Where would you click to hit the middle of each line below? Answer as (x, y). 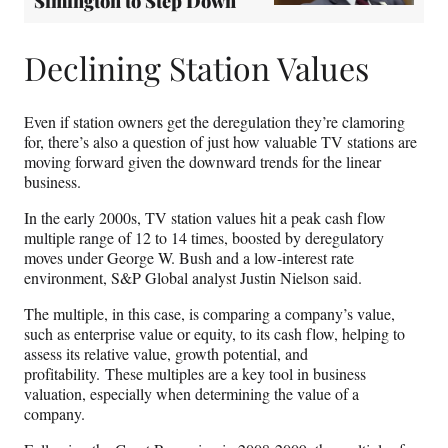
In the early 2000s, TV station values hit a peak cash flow (205, 218)
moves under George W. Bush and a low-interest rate (189, 258)
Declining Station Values (196, 67)
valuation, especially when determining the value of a (191, 394)
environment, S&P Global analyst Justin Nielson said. (193, 278)
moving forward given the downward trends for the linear (202, 162)
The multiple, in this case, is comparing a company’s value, (209, 314)
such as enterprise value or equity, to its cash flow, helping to (214, 334)
